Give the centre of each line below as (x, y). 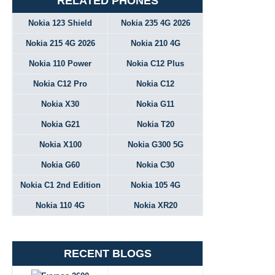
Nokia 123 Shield (60, 23)
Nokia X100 (60, 145)
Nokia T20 (155, 124)
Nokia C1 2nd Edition (60, 185)
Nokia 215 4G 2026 (60, 43)
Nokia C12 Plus (155, 64)
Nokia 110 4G (60, 205)
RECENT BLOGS (107, 254)
